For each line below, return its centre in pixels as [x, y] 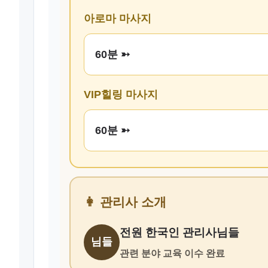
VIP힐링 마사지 [121, 95]
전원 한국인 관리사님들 [179, 233]
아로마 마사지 [118, 19]
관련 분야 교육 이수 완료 [172, 254]
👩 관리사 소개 [125, 202]
